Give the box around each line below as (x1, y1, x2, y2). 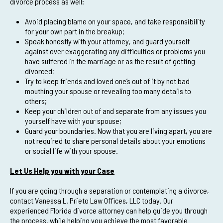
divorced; (25, 66, 54, 76)
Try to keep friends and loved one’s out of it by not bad (25, 76, 190, 86)
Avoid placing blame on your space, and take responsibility (25, 16, 205, 26)
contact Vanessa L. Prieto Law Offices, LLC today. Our (10, 196, 173, 205)
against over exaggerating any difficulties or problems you (25, 46, 205, 56)
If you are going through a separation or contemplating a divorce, (10, 186, 209, 195)
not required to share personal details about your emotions (25, 136, 206, 145)
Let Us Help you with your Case (10, 166, 114, 175)
